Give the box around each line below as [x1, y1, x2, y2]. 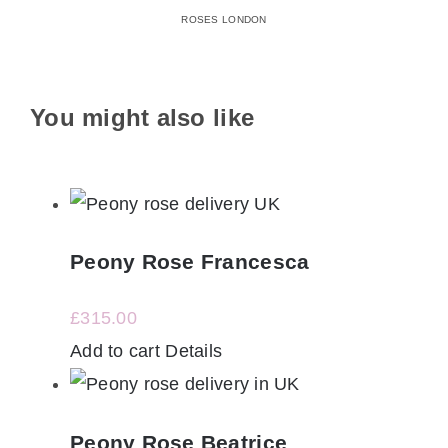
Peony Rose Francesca [69, 250, 310, 274]
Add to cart [69, 341, 160, 362]
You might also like [29, 104, 255, 132]
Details [165, 341, 223, 362]
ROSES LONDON [181, 13, 267, 25]
